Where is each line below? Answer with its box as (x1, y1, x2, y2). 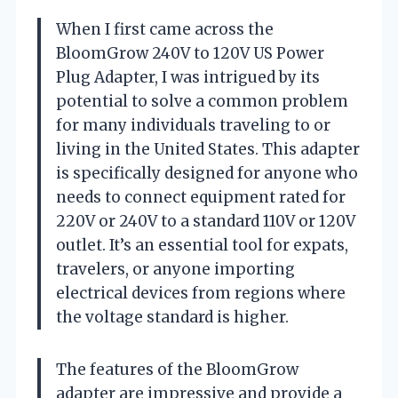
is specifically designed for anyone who (56, 163, 358, 183)
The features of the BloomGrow (56, 359, 298, 379)
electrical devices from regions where (56, 283, 346, 303)
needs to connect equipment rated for (56, 187, 346, 207)
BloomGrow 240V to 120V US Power (56, 43, 324, 63)
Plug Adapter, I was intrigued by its (56, 67, 320, 87)
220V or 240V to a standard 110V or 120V (56, 211, 355, 231)
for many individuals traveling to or (56, 115, 330, 135)
